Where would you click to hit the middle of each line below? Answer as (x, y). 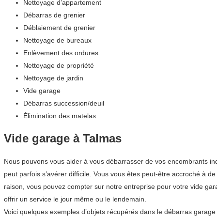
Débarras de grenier (54, 15)
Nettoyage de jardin (53, 78)
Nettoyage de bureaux (57, 40)
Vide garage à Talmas (63, 139)
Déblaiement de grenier (59, 28)
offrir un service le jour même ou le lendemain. (75, 199)
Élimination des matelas (60, 116)
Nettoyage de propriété (59, 66)
